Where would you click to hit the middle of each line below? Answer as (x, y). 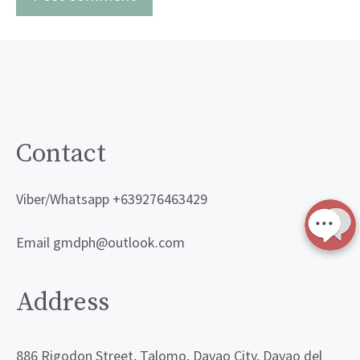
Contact (61, 154)
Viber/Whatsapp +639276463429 (112, 198)
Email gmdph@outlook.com (100, 242)
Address (63, 303)
